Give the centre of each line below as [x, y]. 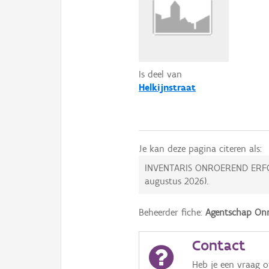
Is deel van [161, 74]
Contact [219, 245]
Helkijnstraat [168, 88]
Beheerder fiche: [172, 213]
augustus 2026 [175, 181]
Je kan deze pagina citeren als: [201, 149]
